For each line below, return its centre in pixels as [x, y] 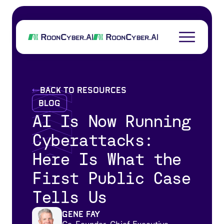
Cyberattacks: [93, 140]
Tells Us [69, 197]
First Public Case [111, 178]
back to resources [83, 90]
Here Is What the [106, 159]
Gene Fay [81, 214]
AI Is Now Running [111, 121]
